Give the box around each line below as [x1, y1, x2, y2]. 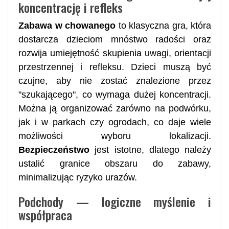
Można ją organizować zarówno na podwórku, [18, 103, 211, 113]
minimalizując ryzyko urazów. [18, 172, 137, 182]
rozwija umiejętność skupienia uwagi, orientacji [18, 48, 211, 58]
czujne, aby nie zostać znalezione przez [18, 75, 211, 86]
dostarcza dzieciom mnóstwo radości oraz [18, 34, 211, 44]
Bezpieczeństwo [18, 144, 89, 155]
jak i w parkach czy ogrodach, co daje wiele [18, 117, 211, 127]
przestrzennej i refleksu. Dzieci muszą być [18, 61, 211, 72]
